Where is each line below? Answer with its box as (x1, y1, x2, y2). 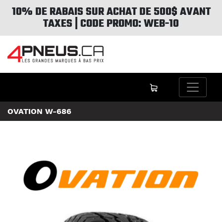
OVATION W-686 (7, 106, 71, 116)
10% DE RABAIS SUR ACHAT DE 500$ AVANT (11, 3, 211, 20)
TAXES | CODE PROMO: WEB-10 (43, 15, 179, 32)
